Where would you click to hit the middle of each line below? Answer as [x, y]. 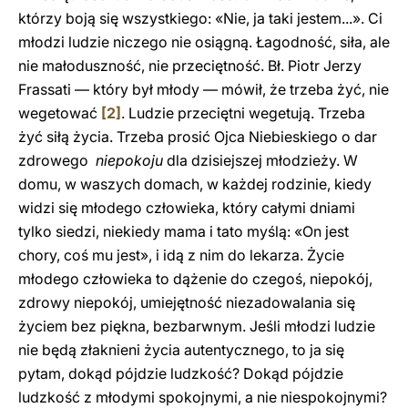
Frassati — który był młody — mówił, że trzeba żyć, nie [204, 89]
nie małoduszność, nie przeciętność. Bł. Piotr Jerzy [190, 66]
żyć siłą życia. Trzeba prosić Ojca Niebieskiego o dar [198, 137]
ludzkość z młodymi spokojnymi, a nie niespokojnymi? [203, 397]
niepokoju [129, 160]
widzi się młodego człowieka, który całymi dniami [187, 208]
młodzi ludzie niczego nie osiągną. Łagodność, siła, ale [204, 42]
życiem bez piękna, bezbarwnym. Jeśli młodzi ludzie [197, 326]
